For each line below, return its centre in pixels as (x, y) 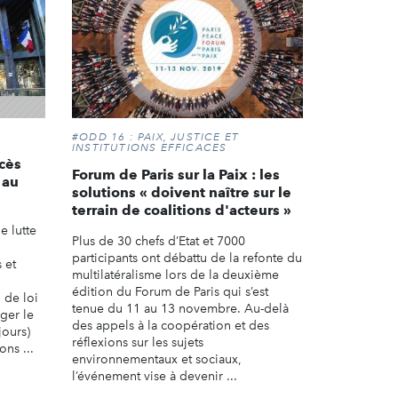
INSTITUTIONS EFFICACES (150, 147)
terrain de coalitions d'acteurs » (182, 210)
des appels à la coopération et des (171, 325)
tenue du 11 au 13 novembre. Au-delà (180, 308)
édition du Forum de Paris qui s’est (170, 291)
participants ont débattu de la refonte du (187, 258)
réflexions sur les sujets (138, 342)
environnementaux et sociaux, (157, 359)
